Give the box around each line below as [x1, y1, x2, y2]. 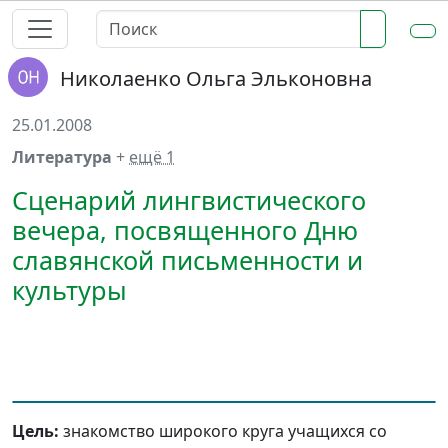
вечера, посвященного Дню [12, 213, 358, 247]
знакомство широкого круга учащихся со [59, 420, 387, 442]
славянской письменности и [12, 243, 363, 277]
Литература [12, 146, 116, 168]
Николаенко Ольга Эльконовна [60, 65, 372, 92]
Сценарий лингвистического [12, 183, 366, 217]
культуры [12, 273, 127, 307]
